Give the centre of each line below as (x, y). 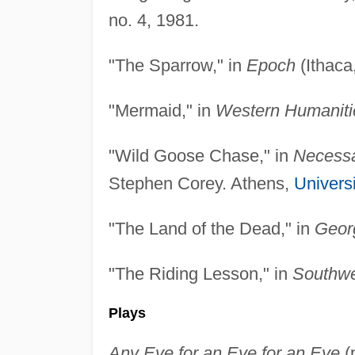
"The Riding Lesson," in (200, 273)
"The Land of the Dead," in (211, 228)
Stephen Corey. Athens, (201, 183)
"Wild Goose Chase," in (200, 155)
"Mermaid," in (162, 110)
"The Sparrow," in (177, 65)
